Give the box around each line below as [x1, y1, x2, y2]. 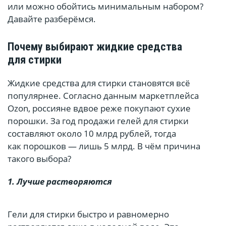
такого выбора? [8, 153, 71, 165]
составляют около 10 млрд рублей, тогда [8, 128, 176, 140]
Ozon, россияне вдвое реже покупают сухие [8, 102, 191, 115]
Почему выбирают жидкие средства [8, 40, 182, 53]
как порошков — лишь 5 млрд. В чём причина [8, 140, 200, 152]
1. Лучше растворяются [8, 176, 112, 188]
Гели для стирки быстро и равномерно [8, 208, 169, 220]
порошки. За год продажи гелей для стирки [8, 115, 189, 127]
